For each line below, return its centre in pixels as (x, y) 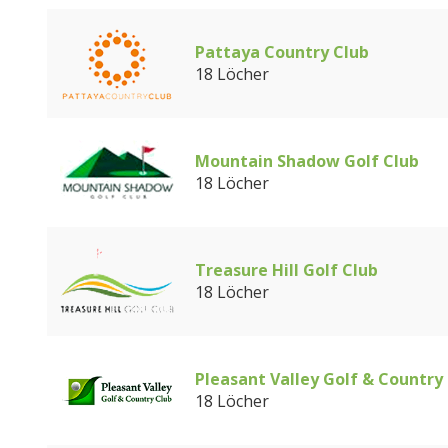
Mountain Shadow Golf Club (307, 161)
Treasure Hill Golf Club (286, 270)
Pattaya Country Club (282, 52)
